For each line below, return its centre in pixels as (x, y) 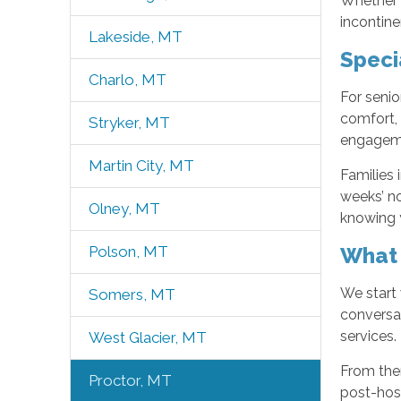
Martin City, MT (141, 166)
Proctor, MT (130, 380)
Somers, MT (132, 294)
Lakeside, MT (135, 37)
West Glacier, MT (147, 337)
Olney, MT (124, 209)
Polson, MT (128, 252)
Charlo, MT (127, 80)
